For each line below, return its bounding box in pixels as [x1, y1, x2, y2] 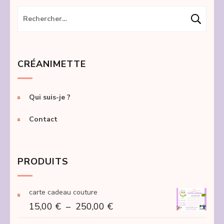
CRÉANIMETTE [17, 57, 86, 70]
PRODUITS [17, 155, 68, 167]
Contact [29, 114, 57, 124]
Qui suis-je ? [29, 92, 70, 102]
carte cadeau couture [29, 187, 97, 197]
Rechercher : [22, 8, 72, 20]
